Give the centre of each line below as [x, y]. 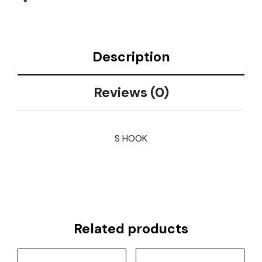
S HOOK [131, 138]
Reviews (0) [131, 93]
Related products [131, 228]
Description [131, 57]
